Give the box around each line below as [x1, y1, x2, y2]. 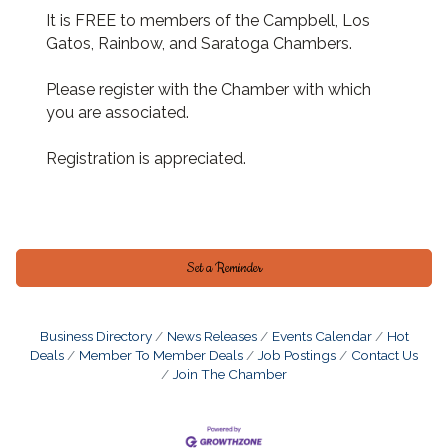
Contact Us [351, 347, 418, 364]
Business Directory [39, 328, 152, 345]
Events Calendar [271, 328, 372, 345]
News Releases [166, 328, 257, 345]
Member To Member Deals [79, 347, 243, 364]
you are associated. [46, 103, 189, 123]
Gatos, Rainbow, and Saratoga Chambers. [46, 34, 352, 54]
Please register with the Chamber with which [46, 80, 371, 100]
